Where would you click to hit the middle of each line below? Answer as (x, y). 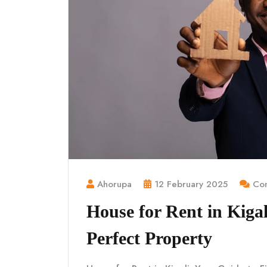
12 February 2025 (191, 184)
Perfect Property (149, 238)
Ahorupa (114, 184)
